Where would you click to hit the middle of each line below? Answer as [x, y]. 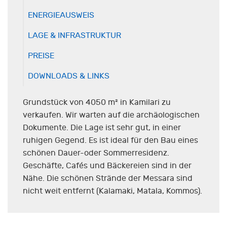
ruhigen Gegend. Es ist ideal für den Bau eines [110, 141]
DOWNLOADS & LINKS [69, 76]
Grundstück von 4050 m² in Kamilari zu [97, 103]
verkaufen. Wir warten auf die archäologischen [111, 115]
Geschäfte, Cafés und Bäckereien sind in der [107, 166]
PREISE [41, 56]
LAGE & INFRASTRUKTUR [74, 36]
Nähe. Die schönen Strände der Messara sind [108, 179]
